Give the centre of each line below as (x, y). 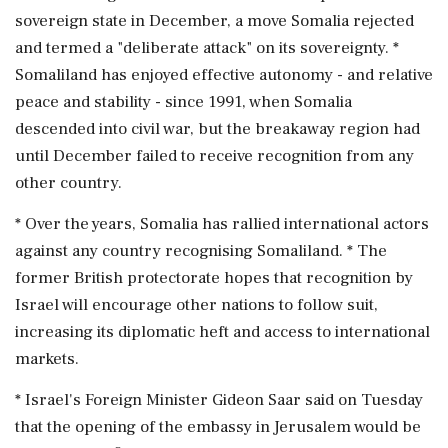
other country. (68, 182)
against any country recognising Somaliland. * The (201, 250)
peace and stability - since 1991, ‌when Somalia (183, 101)
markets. (47, 358)
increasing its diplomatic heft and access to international (222, 331)
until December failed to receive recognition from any (214, 155)
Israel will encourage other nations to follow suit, (196, 304)
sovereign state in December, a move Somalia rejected (214, 20)
